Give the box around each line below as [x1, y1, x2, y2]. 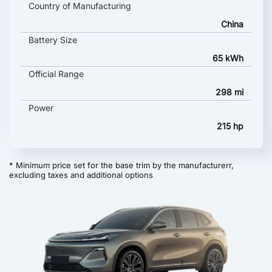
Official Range [29, 69, 84, 79]
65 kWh [212, 53, 243, 63]
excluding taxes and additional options [9, 170, 153, 180]
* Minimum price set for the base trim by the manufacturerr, [9, 160, 234, 170]
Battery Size [29, 35, 77, 45]
